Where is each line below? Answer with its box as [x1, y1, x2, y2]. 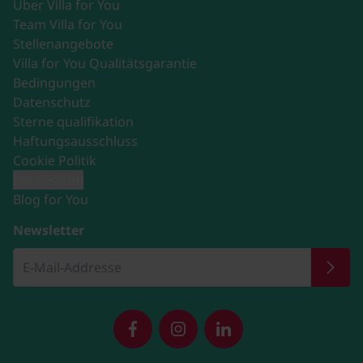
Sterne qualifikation [13, 112, 134, 130]
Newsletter [13, 220, 84, 239]
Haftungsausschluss [13, 131, 138, 150]
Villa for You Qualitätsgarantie [13, 53, 197, 72]
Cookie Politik [13, 151, 96, 169]
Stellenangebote [13, 34, 113, 53]
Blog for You [13, 190, 88, 208]
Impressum [13, 170, 83, 189]
